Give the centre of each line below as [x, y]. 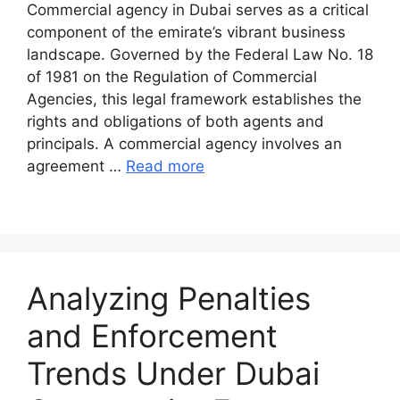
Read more [165, 166]
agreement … [76, 166]
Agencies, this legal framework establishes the [194, 99]
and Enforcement [152, 335]
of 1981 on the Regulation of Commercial [172, 76]
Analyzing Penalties [169, 298]
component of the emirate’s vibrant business [186, 32]
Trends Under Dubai [173, 373]
